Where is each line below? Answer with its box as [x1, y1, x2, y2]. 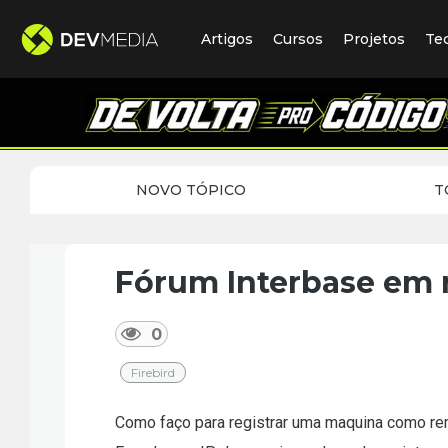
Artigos [201, 30, 253, 48]
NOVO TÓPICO [135, 181, 246, 199]
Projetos [343, 30, 405, 48]
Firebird [131, 365, 175, 380]
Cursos [273, 30, 323, 48]
